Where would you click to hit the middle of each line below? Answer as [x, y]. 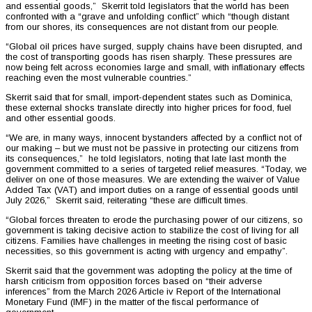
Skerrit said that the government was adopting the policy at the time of [149, 271]
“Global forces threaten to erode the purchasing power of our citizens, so [154, 220]
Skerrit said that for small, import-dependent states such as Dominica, [149, 97]
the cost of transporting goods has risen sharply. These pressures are [149, 57]
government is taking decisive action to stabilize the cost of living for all [152, 231]
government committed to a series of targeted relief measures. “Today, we [156, 169]
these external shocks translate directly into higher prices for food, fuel [148, 108]
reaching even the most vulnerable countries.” [99, 78]
